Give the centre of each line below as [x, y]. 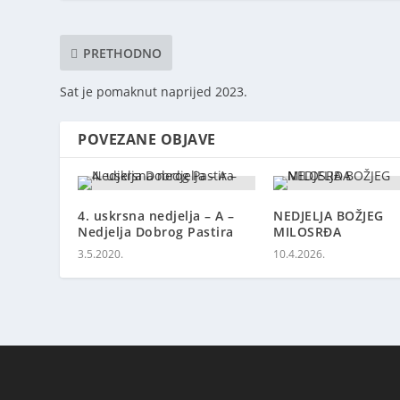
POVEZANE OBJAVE [147, 140]
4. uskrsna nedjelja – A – [156, 216]
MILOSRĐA [307, 232]
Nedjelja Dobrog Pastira [156, 232]
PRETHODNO [123, 53]
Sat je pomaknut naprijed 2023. [154, 92]
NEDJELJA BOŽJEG [329, 216]
